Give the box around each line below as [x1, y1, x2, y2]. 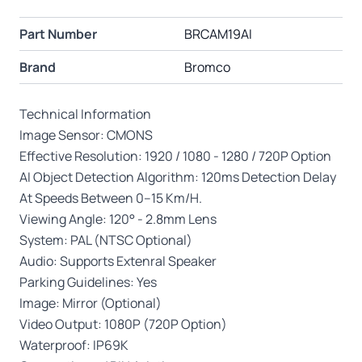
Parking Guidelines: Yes [19, 272, 157, 291]
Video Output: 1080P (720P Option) [19, 314, 227, 333]
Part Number [19, 24, 97, 43]
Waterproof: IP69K [19, 335, 128, 354]
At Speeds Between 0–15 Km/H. [19, 188, 202, 207]
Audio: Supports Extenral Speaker [19, 251, 217, 270]
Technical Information [19, 104, 151, 123]
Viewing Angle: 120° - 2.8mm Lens [19, 209, 217, 228]
